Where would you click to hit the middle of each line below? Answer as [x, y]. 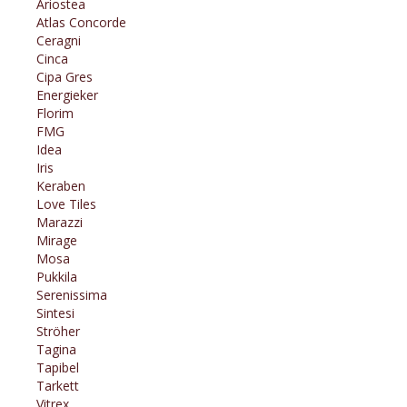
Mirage [57, 241]
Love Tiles [66, 204]
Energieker [67, 95]
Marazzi [60, 223]
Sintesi [55, 313]
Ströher [58, 332]
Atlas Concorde [81, 23]
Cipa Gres [65, 77]
